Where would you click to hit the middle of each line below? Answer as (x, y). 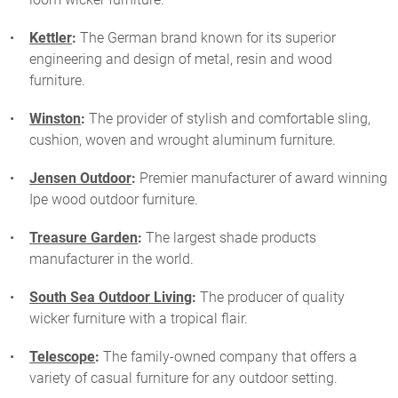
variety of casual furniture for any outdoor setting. (184, 378)
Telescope (63, 357)
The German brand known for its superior (207, 38)
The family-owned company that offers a (229, 357)
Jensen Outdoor (81, 179)
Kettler (51, 38)
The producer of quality (271, 298)
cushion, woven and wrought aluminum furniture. (183, 140)
